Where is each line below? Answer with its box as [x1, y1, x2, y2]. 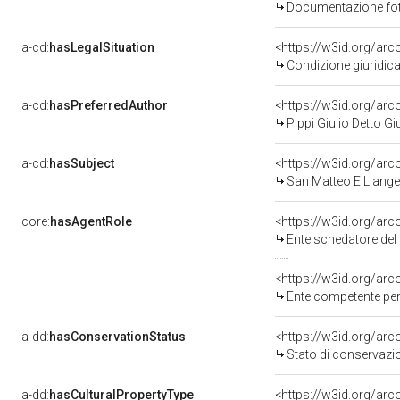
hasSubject [49, 156, 114, 171]
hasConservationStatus [49, 329, 186, 344]
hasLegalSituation [49, 40, 154, 54]
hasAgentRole [50, 214, 132, 229]
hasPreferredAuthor [49, 98, 168, 112]
